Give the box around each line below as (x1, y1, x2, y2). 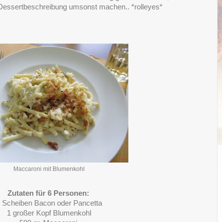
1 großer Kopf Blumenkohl (7, 209, 91, 218)
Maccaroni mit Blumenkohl (13, 166, 85, 172)
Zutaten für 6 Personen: (7, 189, 91, 198)
